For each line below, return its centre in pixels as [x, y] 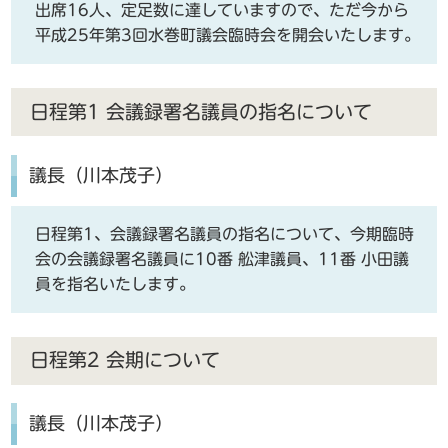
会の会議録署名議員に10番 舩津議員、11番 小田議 [222, 258]
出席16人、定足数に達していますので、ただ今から [222, 10]
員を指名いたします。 [115, 283]
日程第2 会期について [124, 360]
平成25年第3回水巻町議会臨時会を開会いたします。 [228, 35]
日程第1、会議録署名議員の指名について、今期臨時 [225, 233]
